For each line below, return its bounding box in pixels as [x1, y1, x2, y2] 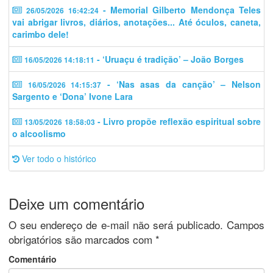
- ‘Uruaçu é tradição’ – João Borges [94, 53, 244, 66]
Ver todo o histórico [19, 152, 96, 165]
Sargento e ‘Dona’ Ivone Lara [12, 90, 133, 103]
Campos [227, 217, 264, 233]
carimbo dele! [12, 28, 69, 41]
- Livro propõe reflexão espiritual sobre [94, 115, 261, 128]
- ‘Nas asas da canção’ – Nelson [101, 78, 261, 91]
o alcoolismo [12, 127, 66, 140]
